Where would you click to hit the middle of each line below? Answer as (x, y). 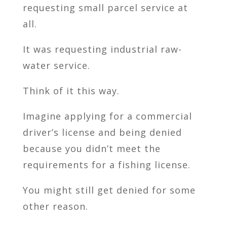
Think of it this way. (71, 91)
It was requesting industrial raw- (102, 49)
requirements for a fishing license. (106, 165)
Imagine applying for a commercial (107, 116)
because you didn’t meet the (91, 149)
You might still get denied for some (109, 190)
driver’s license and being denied (102, 133)
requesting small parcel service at (105, 8)
